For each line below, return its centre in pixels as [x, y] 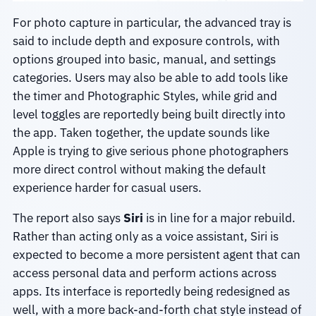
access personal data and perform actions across [144, 273]
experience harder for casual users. [107, 188]
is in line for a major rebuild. [219, 218]
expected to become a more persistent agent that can [156, 254]
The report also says [68, 218]
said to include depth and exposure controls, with [146, 41]
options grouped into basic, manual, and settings [144, 60]
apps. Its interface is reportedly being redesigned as [151, 291]
